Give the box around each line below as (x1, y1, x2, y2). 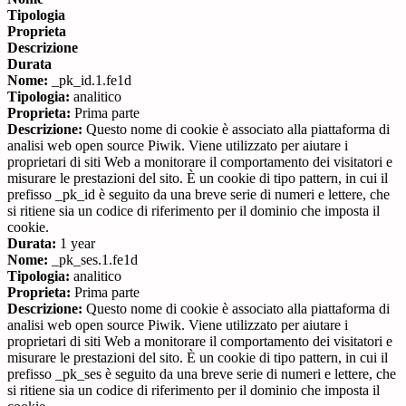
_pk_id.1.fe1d (48, 72, 131, 89)
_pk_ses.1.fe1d (48, 252, 138, 268)
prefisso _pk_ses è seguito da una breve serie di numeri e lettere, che (7, 366, 396, 382)
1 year (56, 236, 95, 252)
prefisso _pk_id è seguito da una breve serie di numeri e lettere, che (7, 187, 390, 203)
